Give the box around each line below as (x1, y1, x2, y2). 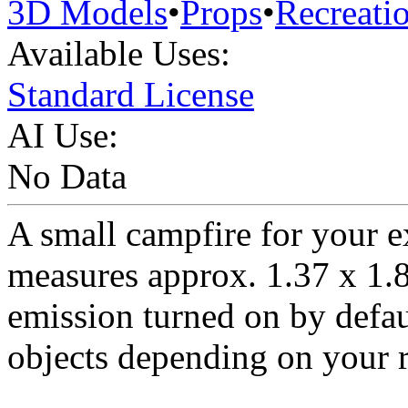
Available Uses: (7, 34, 230, 74)
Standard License (7, 75, 254, 115)
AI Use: (7, 116, 118, 156)
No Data (7, 157, 127, 197)
